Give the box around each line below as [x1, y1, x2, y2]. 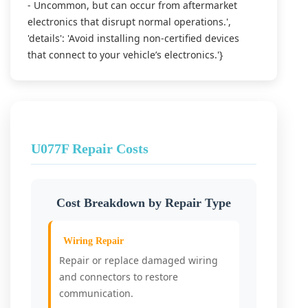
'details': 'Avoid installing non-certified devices [27, 32, 239, 45]
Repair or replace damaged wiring [59, 254, 218, 267]
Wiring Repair [63, 236, 124, 246]
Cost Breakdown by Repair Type [56, 196, 231, 210]
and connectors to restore [59, 270, 178, 283]
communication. [59, 287, 133, 300]
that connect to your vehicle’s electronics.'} [27, 48, 223, 61]
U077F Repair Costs [31, 141, 148, 156]
